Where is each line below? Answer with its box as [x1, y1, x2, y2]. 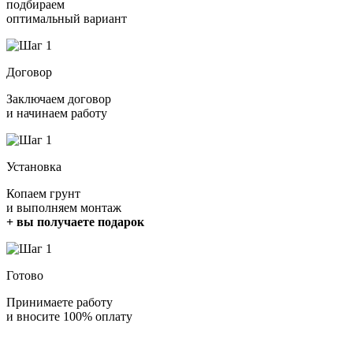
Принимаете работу [6, 295, 113, 309]
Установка [6, 159, 61, 173]
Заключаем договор [6, 91, 111, 106]
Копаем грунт [6, 186, 80, 200]
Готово [6, 268, 43, 282]
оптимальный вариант [6, 11, 127, 25]
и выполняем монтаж [6, 200, 121, 214]
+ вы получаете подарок [6, 214, 144, 229]
